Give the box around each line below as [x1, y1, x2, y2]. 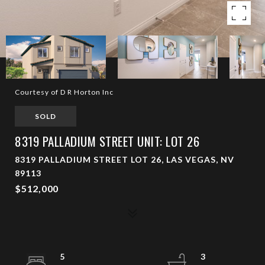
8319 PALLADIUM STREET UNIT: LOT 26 [15, 132, 199, 150]
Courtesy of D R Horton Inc [15, 88, 114, 96]
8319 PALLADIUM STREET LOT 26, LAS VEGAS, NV [15, 154, 234, 164]
